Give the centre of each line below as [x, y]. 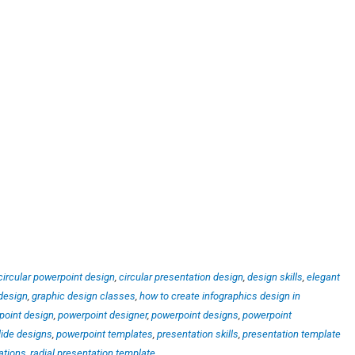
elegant [323, 277]
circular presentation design [181, 277]
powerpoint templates [105, 334]
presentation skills [198, 334]
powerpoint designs [195, 315]
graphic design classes [84, 296]
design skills [275, 277]
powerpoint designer [103, 315]
